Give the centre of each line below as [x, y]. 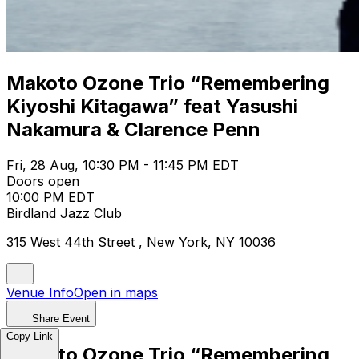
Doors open [43, 181]
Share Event [61, 318]
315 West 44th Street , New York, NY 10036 [141, 242]
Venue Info [40, 292]
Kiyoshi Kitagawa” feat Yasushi [152, 106]
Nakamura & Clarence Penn [133, 129]
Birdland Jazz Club [64, 213]
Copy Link [30, 336]
